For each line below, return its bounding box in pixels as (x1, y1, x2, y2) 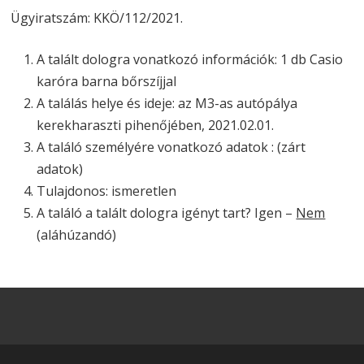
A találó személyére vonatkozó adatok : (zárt (37, 138, 306, 156)
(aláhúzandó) (37, 226, 117, 244)
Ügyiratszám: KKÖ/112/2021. (11, 9, 184, 27)
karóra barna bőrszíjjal (37, 72, 177, 90)
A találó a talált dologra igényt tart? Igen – (37, 204, 297, 222)
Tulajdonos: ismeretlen (37, 182, 177, 200)
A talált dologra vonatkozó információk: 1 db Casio (37, 50, 344, 68)
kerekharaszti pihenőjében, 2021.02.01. (37, 116, 275, 134)
